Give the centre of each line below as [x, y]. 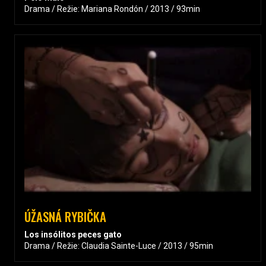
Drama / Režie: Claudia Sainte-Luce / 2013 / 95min [119, 246]
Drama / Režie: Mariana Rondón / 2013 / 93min [112, 9]
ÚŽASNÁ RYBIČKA [65, 216]
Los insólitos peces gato [73, 234]
